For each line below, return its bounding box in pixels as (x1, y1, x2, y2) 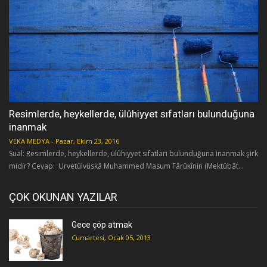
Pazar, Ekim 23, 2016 (55, 136, 119, 145)
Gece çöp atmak (72, 219, 132, 229)
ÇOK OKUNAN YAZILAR (9, 190, 117, 203)
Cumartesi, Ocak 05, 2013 (72, 232, 151, 242)
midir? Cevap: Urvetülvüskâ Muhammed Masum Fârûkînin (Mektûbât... (9, 160, 244, 171)
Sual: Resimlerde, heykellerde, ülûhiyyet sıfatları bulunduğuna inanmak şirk (9, 148, 258, 159)
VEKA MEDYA (9, 136, 49, 145)
